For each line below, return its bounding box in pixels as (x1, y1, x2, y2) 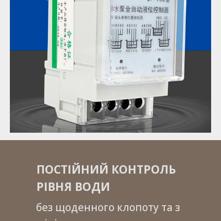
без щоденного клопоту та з (36, 200, 180, 215)
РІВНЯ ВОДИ (37, 179, 110, 195)
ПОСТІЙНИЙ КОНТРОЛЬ (37, 161, 176, 178)
